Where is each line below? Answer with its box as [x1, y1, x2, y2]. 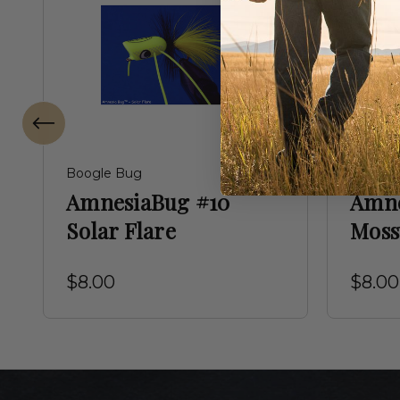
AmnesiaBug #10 [66, 187, 230, 217]
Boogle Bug [66, 165, 142, 182]
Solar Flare [66, 216, 176, 246]
